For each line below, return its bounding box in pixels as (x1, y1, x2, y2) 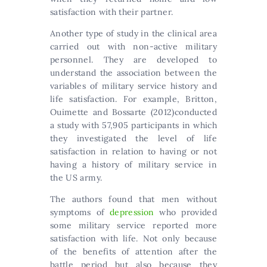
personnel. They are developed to (50, 54, 217, 65)
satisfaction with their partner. (50, 6, 173, 17)
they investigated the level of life (50, 132, 217, 144)
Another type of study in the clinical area (50, 27, 217, 39)
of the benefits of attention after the (50, 246, 217, 257)
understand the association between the (50, 67, 217, 78)
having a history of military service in (50, 159, 217, 170)
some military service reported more (50, 219, 217, 231)
